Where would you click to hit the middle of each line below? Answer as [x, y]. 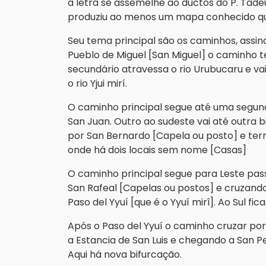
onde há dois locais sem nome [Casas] [158, 150]
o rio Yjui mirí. [99, 83]
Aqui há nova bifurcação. [126, 254]
